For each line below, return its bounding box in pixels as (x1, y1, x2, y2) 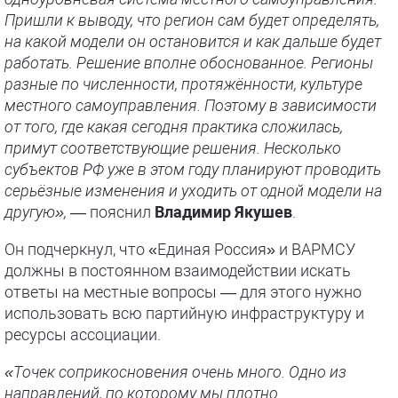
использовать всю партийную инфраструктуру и (4, 304, 364, 322)
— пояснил (67, 203, 155, 221)
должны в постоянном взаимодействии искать (4, 261, 351, 280)
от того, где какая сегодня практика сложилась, (4, 117, 343, 136)
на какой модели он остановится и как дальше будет (4, 32, 381, 51)
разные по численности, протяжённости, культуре (4, 75, 362, 93)
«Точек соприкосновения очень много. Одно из (4, 362, 346, 381)
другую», (4, 203, 67, 221)
